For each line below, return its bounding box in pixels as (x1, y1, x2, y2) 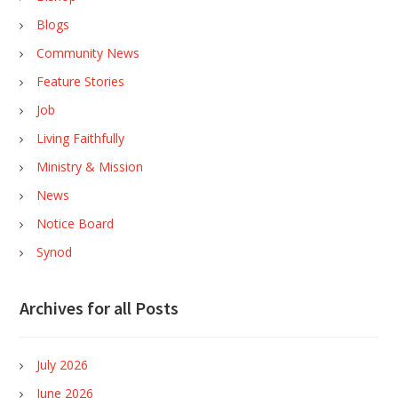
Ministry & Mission (36, 158, 144, 175)
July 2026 (36, 356, 89, 373)
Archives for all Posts (20, 297, 179, 319)
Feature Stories (36, 73, 125, 90)
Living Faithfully (36, 130, 125, 147)
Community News (36, 44, 140, 61)
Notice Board (36, 215, 115, 232)
